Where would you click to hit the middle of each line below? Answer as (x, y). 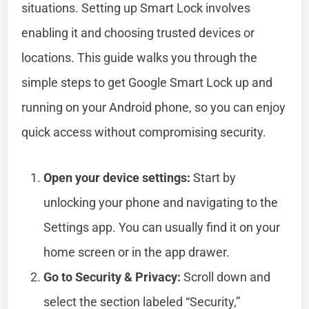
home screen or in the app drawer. (137, 252)
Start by (213, 177)
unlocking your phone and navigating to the (161, 202)
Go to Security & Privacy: (112, 277)
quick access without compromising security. (144, 132)
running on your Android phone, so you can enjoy (154, 107)
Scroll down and (226, 277)
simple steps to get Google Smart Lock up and (147, 82)
